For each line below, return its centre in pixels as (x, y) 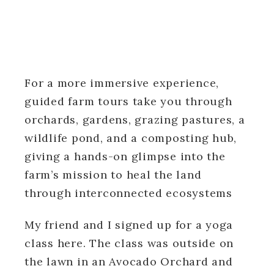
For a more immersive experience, (122, 83)
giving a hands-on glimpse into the (125, 156)
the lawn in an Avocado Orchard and (129, 261)
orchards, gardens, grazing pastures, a (135, 119)
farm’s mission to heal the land (113, 174)
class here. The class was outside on (129, 243)
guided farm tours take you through (128, 101)
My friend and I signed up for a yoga (129, 224)
